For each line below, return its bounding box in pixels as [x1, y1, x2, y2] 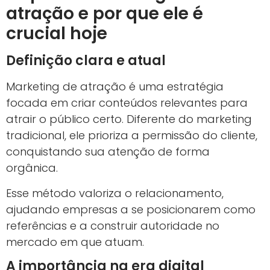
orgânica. [6, 160, 58, 176]
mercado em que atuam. [6, 234, 144, 250]
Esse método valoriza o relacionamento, [6, 185, 224, 201]
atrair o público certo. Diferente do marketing [6, 111, 252, 127]
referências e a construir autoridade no [6, 218, 219, 233]
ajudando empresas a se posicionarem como [6, 201, 256, 217]
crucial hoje [6, 22, 107, 46]
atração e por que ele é [6, 2, 203, 26]
